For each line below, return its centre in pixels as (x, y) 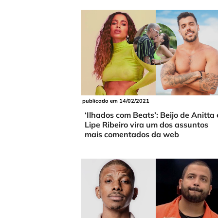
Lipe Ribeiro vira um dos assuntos (146, 124)
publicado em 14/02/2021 (116, 100)
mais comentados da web (132, 134)
